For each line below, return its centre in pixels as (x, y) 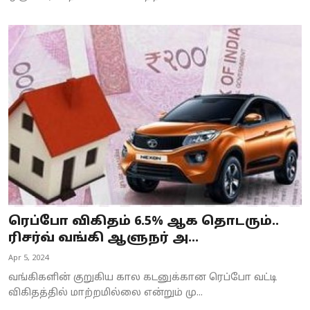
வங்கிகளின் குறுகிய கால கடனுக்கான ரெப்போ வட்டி (143, 277)
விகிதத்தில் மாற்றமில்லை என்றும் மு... (106, 293)
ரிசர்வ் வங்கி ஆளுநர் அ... (103, 238)
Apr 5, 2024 (28, 258)
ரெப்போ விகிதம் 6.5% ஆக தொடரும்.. (144, 221)
